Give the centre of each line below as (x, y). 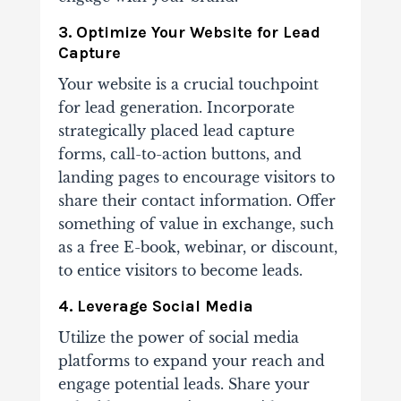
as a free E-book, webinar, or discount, (197, 247)
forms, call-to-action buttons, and (179, 154)
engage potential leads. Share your (183, 384)
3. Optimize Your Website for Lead (189, 33)
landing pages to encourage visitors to (196, 178)
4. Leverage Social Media (155, 307)
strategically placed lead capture (176, 131)
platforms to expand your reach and (191, 361)
